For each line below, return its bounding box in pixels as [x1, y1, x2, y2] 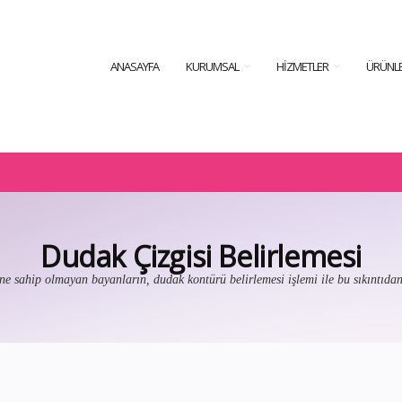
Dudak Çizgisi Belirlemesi [40, 237, 362, 275]
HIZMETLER [275, 58, 328, 74]
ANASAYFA [110, 58, 160, 74]
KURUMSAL [186, 58, 239, 74]
